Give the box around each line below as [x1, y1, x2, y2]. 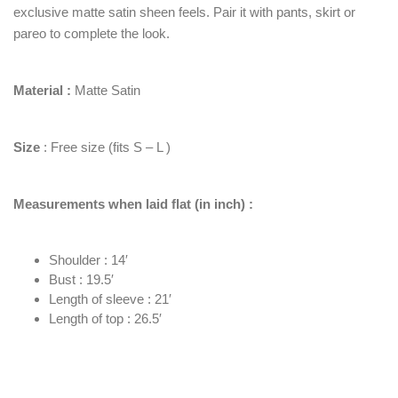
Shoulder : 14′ [49, 252, 128, 268]
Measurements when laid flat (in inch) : [13, 196, 253, 212]
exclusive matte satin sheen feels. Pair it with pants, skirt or [13, 4, 355, 20]
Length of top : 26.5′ [49, 311, 162, 327]
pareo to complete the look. [13, 26, 170, 42]
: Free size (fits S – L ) [40, 139, 171, 155]
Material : [13, 83, 75, 99]
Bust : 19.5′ [49, 272, 114, 288]
